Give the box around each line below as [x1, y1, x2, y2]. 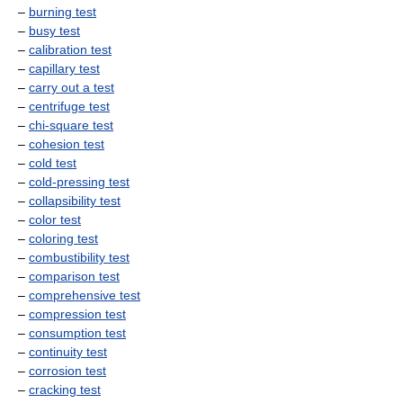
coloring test [29, 231, 98, 246]
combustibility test [29, 250, 130, 264]
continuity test [29, 345, 107, 359]
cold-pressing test [29, 175, 130, 189]
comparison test [29, 269, 120, 283]
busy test [29, 23, 80, 38]
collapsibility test [29, 193, 121, 208]
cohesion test [29, 137, 104, 151]
